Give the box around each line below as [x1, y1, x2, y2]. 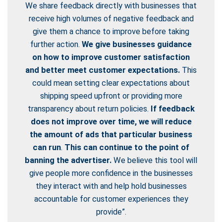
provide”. [96, 207, 126, 217]
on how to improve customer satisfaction [32, 52, 190, 62]
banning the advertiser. [25, 155, 111, 165]
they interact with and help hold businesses [35, 181, 187, 191]
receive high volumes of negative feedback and [28, 13, 194, 23]
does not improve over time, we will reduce [30, 116, 192, 126]
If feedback [150, 104, 195, 113]
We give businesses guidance [82, 39, 192, 49]
